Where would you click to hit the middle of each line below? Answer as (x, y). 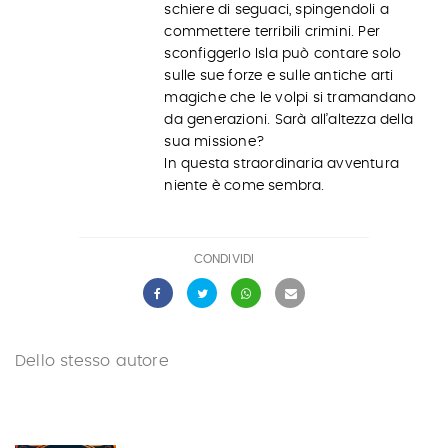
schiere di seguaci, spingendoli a (276, 10)
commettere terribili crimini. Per (272, 32)
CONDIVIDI (224, 259)
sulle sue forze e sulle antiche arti (279, 76)
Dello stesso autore (92, 361)
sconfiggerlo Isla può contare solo (283, 54)
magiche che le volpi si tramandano (290, 98)
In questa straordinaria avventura (281, 164)
